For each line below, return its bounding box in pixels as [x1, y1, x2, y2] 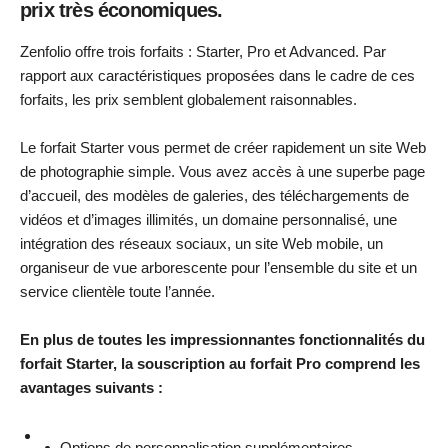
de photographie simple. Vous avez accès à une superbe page [20, 162, 425, 180]
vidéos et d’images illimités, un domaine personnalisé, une [20, 210, 397, 228]
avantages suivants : [20, 378, 163, 396]
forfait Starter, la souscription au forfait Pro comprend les [20, 354, 420, 372]
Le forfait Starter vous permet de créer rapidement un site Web [20, 138, 426, 156]
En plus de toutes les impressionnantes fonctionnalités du [20, 330, 425, 348]
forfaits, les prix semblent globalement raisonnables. [20, 90, 357, 108]
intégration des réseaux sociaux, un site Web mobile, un [20, 234, 383, 252]
